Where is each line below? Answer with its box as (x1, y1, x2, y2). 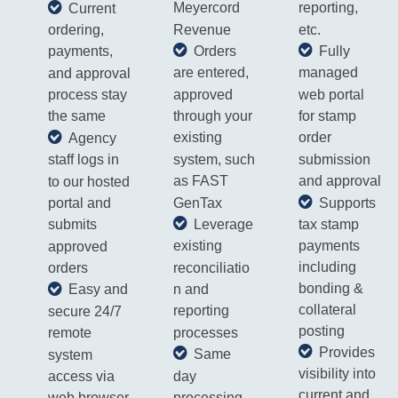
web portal (298, 87, 364, 102)
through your (172, 108, 252, 124)
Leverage (193, 217, 253, 233)
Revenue (172, 21, 231, 37)
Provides (318, 344, 375, 360)
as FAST (172, 173, 228, 189)
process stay (47, 87, 127, 103)
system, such (172, 152, 255, 168)
